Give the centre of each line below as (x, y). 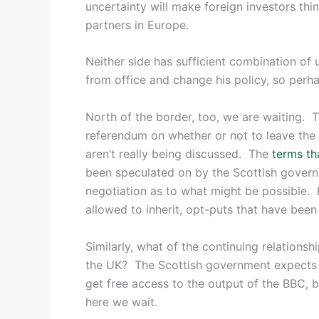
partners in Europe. (137, 25)
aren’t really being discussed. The (179, 153)
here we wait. (121, 302)
